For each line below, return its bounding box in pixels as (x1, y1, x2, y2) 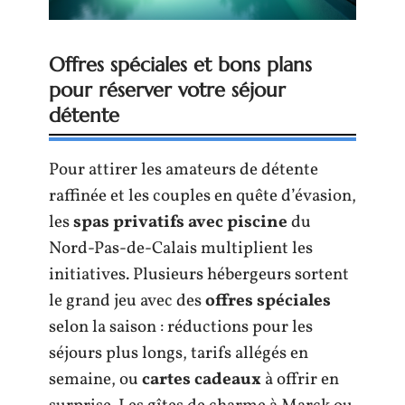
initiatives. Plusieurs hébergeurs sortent (49, 262, 349, 287)
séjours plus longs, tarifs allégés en (49, 341, 308, 365)
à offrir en (261, 367, 339, 391)
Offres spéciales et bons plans (49, 52, 312, 77)
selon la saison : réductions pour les (49, 315, 313, 339)
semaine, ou (49, 367, 142, 391)
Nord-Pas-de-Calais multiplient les (49, 236, 313, 260)
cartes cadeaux (142, 367, 261, 391)
